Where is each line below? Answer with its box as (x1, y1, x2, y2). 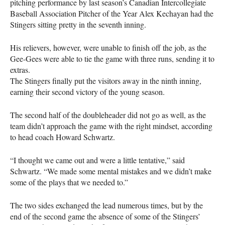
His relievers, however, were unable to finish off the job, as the (10, 42, 206, 53)
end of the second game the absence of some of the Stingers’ (10, 210, 200, 221)
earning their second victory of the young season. (10, 86, 165, 97)
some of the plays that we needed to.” (10, 176, 128, 187)
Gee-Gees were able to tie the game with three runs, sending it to (10, 53, 214, 64)
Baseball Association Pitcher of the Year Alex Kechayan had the (10, 8, 213, 19)
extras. (10, 64, 30, 75)
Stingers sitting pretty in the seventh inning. (10, 19, 146, 30)
